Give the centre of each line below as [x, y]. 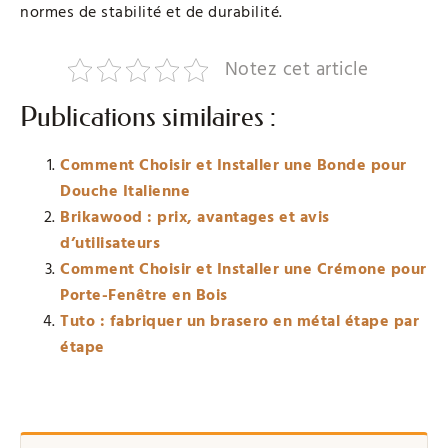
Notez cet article [296, 69]
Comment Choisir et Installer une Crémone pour [243, 268]
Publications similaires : [148, 116]
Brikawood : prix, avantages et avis [195, 216]
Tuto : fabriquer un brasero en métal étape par [239, 320]
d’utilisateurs [110, 242]
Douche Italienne [125, 190]
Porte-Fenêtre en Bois [144, 294]
